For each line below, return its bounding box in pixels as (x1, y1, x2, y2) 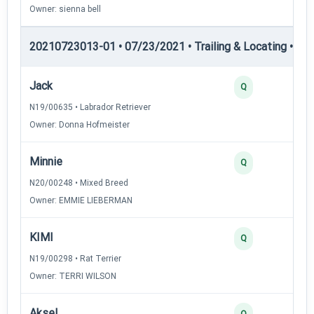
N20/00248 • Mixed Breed (29, 177, 128, 188)
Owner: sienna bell (29, 4, 101, 14)
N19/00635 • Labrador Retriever (29, 102, 151, 112)
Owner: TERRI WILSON (29, 271, 116, 281)
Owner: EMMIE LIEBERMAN (29, 195, 132, 205)
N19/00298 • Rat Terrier (29, 253, 121, 264)
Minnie (29, 154, 62, 168)
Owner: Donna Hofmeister (29, 119, 130, 130)
